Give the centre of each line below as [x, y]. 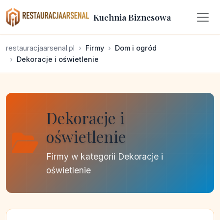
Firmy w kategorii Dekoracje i [105, 156]
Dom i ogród [136, 48]
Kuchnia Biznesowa [132, 17]
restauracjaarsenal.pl [40, 48]
